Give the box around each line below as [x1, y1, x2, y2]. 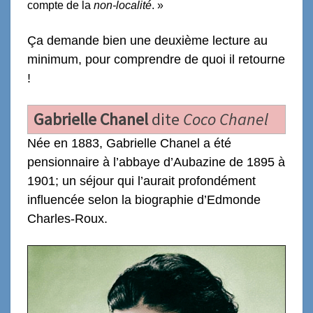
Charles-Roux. [27, 211, 108, 226]
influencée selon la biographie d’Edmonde [27, 192, 261, 207]
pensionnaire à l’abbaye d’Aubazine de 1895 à [27, 154, 285, 169]
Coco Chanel [183, 108, 269, 130]
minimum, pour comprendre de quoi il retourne [27, 52, 285, 66]
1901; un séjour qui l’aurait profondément [27, 173, 256, 188]
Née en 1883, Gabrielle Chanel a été [27, 136, 231, 150]
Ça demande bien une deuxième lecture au [27, 33, 268, 48]
